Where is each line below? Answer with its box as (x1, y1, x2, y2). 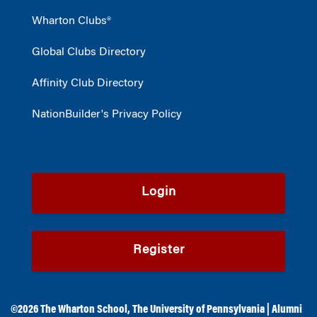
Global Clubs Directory (32, 47, 146, 58)
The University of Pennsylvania (132, 304, 265, 316)
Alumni (272, 304, 302, 316)
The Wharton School (40, 304, 127, 316)
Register (132, 244, 185, 257)
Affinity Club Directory (32, 78, 144, 89)
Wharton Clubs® (32, 16, 111, 27)
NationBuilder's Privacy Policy (32, 109, 182, 120)
